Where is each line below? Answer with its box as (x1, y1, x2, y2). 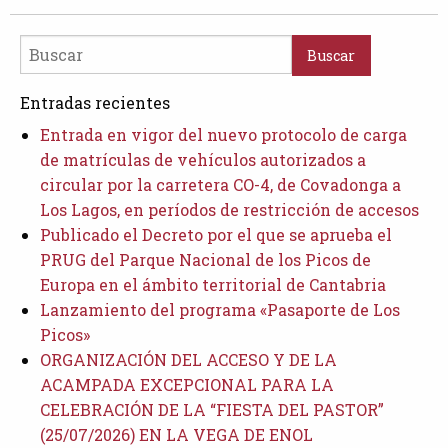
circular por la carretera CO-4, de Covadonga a (40, 173, 401, 195)
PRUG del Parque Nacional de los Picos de (40, 248, 371, 270)
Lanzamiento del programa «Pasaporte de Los (40, 298, 400, 320)
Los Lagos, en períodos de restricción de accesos (40, 198, 419, 220)
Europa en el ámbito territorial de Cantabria (40, 273, 386, 295)
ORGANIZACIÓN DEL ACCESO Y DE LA (40, 348, 337, 370)
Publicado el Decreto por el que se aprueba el (40, 223, 392, 245)
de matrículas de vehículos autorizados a (40, 148, 366, 170)
